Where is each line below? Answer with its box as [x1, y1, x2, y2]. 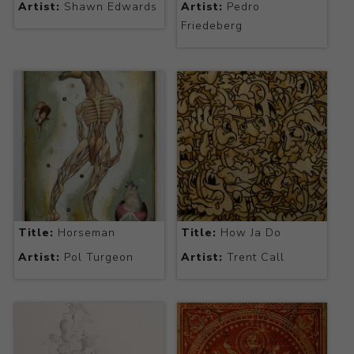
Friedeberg [180, 18, 243, 34]
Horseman [53, 224, 115, 240]
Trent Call [222, 249, 284, 265]
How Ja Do [216, 224, 281, 240]
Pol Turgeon [59, 249, 134, 265]
